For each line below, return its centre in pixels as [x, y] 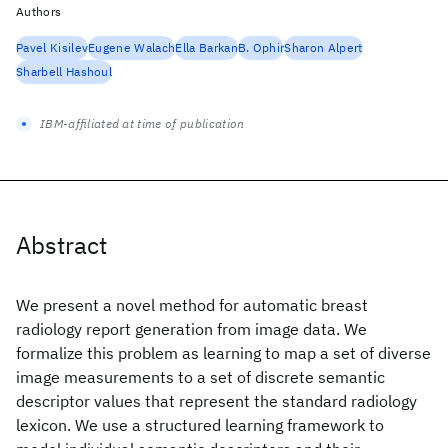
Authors [39, 11]
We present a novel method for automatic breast [192, 305]
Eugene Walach [132, 47]
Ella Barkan [206, 47]
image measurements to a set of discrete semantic [200, 377]
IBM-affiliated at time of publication [142, 123]
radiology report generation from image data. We [191, 329]
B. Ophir [261, 47]
